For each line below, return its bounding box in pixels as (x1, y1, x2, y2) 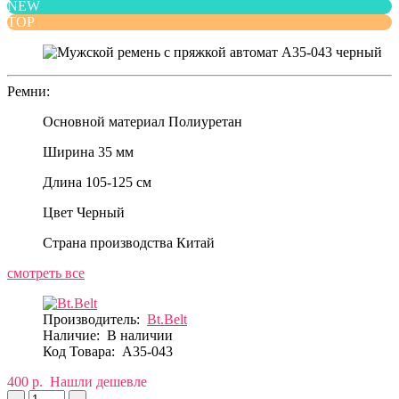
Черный (77, 204, 125, 220)
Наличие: (43, 327, 107, 343)
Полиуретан (168, 113, 242, 129)
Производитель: (43, 311, 140, 327)
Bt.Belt (147, 311, 187, 327)
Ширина (43, 143, 94, 159)
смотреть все (7, 265, 85, 281)
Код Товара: (43, 343, 115, 359)
